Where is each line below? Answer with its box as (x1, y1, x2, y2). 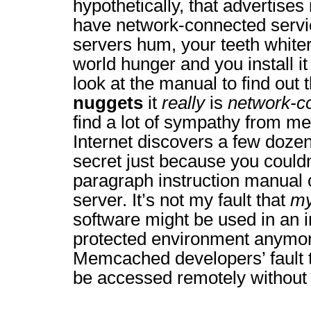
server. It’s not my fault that (73, 190, 290, 210)
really (162, 93, 205, 112)
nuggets (73, 93, 143, 112)
